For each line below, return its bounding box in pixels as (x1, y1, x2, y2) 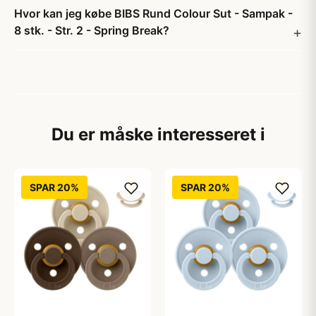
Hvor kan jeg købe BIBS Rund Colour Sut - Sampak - (14, 6, 293, 20)
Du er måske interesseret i (51, 124, 265, 145)
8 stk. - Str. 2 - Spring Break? (14, 23, 169, 37)
